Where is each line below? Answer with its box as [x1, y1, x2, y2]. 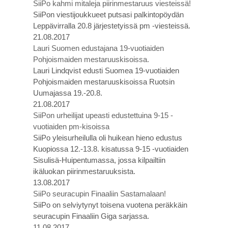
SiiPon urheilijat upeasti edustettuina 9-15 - [33, 111, 173, 120]
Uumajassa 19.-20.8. [33, 89, 102, 97]
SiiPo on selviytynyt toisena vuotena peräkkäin [33, 201, 187, 209]
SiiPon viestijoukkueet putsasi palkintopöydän [33, 10, 184, 19]
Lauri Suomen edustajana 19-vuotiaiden [33, 44, 164, 52]
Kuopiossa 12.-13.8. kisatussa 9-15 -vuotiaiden [33, 145, 188, 153]
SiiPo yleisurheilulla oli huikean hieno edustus [33, 133, 182, 142]
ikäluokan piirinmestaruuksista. [33, 167, 135, 176]
